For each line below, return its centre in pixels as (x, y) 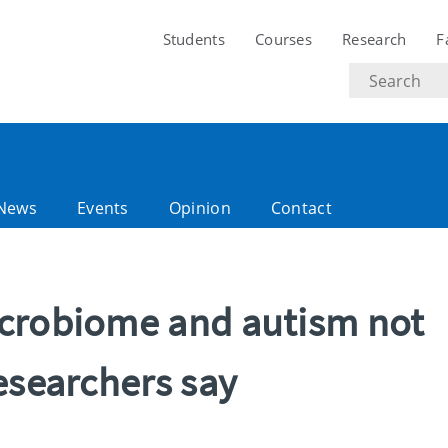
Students (193, 39)
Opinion (199, 208)
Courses (283, 39)
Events (102, 208)
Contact (301, 208)
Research (374, 39)
